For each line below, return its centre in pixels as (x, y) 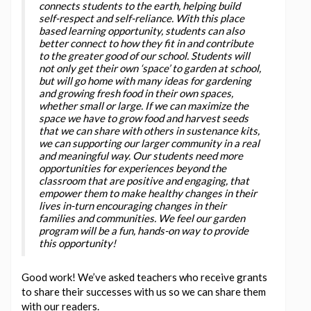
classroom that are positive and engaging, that (144, 180)
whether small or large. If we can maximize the (144, 105)
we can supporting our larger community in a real (149, 143)
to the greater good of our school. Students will (144, 55)
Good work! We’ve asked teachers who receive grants (144, 277)
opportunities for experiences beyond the (133, 168)
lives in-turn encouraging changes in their (133, 205)
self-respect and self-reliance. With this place (142, 18)
